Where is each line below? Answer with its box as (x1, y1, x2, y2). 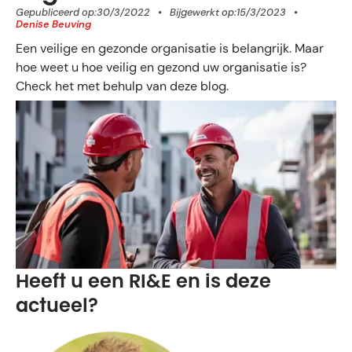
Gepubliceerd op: (16, 5, 97, 19)
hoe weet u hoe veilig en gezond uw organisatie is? (16, 58, 306, 75)
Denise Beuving (16, 16, 91, 31)
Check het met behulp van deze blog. (16, 77, 229, 94)
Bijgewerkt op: (169, 5, 236, 19)
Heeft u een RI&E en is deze (16, 267, 271, 294)
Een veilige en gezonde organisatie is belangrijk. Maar (16, 39, 324, 57)
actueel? (16, 291, 98, 318)
